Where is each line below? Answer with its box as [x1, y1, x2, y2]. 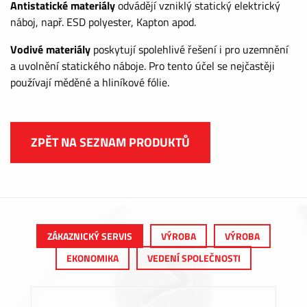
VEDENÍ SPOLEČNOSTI [147, 251, 241, 265]
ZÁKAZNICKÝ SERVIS [47, 229, 132, 243]
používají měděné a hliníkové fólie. [10, 74, 169, 90]
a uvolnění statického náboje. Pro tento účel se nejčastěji [10, 58, 275, 74]
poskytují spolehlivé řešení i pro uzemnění [90, 41, 288, 58]
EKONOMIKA [66, 251, 119, 265]
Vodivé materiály [10, 41, 90, 58]
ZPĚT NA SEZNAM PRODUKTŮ [31, 133, 190, 151]
